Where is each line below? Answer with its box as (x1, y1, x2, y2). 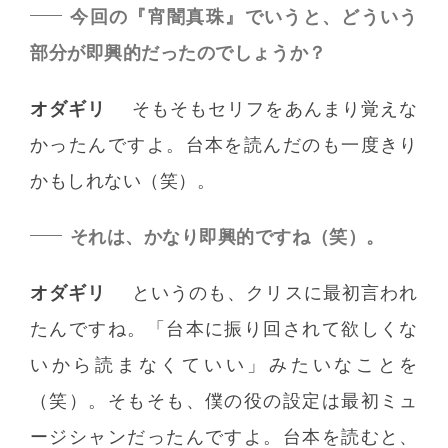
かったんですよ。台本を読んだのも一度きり (30, 133, 418, 155)
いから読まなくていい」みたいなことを (30, 353, 418, 375)
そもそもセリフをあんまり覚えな (131, 97, 418, 119)
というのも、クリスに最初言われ (131, 281, 418, 303)
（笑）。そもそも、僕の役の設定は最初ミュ (30, 389, 418, 411)
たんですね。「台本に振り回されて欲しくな (30, 317, 418, 339)
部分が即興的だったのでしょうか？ (30, 41, 327, 63)
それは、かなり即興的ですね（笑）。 (69, 225, 385, 247)
